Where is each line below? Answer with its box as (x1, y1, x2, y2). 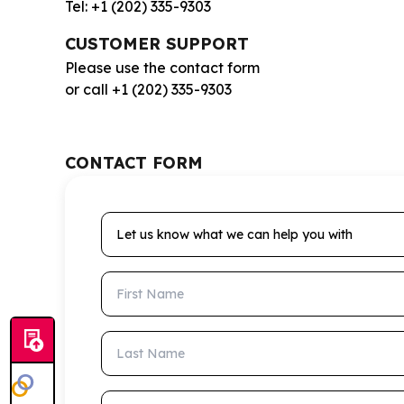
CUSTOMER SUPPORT (65, 32, 249, 54)
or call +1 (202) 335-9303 (65, 79, 232, 98)
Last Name (100, 331, 178, 350)
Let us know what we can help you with (100, 212, 372, 231)
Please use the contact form (65, 58, 260, 77)
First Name (100, 271, 177, 290)
